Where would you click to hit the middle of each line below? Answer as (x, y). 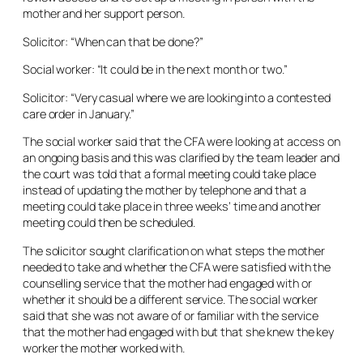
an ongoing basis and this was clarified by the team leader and (181, 158)
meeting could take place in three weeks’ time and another (172, 206)
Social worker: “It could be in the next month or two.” (155, 69)
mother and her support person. (104, 13)
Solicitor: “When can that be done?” (113, 41)
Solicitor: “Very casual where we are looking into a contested (177, 97)
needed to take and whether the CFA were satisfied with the (177, 267)
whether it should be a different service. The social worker (171, 299)
